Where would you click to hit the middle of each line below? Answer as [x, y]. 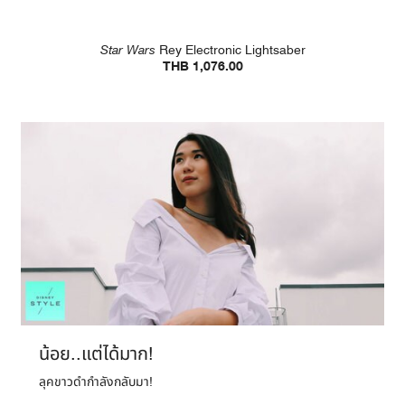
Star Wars [127, 51]
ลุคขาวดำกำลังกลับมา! [96, 381]
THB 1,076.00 [202, 67]
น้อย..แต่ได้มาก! [96, 354]
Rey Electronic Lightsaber [230, 51]
